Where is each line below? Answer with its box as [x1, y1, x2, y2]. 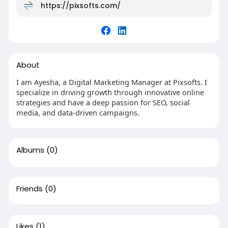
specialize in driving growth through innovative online [16, 87, 204, 97]
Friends [16, 183, 43, 194]
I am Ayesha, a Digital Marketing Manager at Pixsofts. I [16, 77, 207, 87]
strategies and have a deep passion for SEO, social [16, 97, 190, 107]
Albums [16, 145, 44, 155]
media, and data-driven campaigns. [16, 107, 139, 118]
